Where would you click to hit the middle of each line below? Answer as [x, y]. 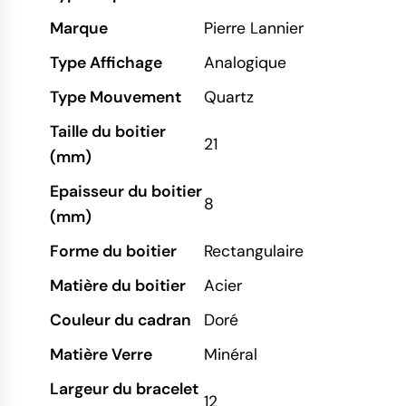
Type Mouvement [116, 97]
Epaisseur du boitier [126, 191]
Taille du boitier [108, 131]
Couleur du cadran [121, 319]
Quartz [229, 97]
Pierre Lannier [254, 28]
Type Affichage [106, 62]
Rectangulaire [254, 251]
